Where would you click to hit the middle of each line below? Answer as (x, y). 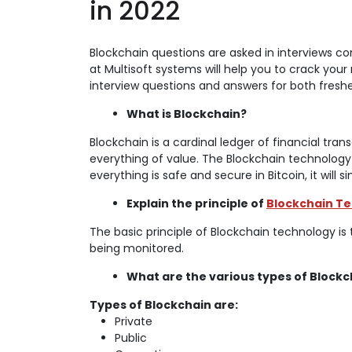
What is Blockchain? (187, 114)
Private (134, 321)
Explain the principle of (196, 203)
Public (131, 338)
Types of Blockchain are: (164, 305)
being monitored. (137, 248)
